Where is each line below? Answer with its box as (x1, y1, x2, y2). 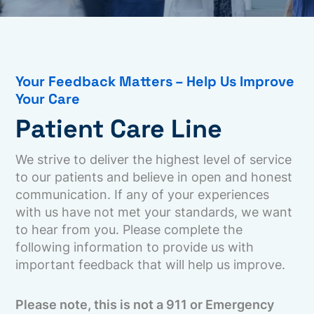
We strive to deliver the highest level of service (15, 152, 292, 167)
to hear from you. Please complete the (15, 222, 243, 237)
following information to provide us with (15, 240, 254, 254)
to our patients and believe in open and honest (15, 170, 293, 184)
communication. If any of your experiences (15, 187, 270, 202)
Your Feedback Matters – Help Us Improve (15, 72, 295, 90)
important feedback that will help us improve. (15, 257, 286, 272)
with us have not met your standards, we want (15, 205, 293, 219)
